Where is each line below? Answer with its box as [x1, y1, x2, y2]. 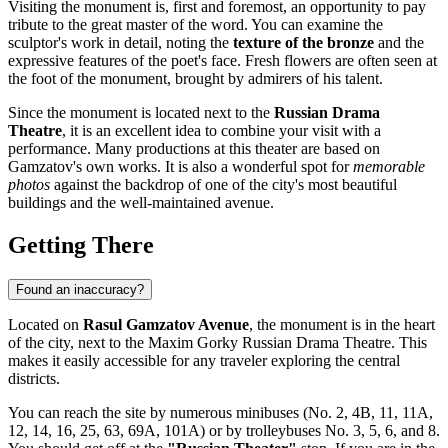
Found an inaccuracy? [16, 282, 144, 298]
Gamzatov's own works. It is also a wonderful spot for [8, 158, 353, 176]
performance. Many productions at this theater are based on [8, 140, 380, 158]
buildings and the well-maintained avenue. [8, 194, 274, 212]
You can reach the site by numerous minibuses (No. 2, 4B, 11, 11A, [8, 404, 433, 422]
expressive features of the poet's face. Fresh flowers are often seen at [8, 52, 437, 70]
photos [8, 176, 50, 194]
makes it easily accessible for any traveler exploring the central [8, 352, 400, 370]
